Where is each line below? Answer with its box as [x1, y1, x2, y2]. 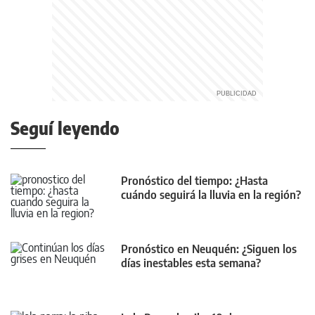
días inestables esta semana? [121, 256, 261, 271]
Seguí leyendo [11, 117, 120, 139]
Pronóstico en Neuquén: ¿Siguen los [121, 242, 297, 257]
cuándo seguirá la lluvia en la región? [121, 188, 301, 202]
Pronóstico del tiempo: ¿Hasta [121, 174, 268, 188]
